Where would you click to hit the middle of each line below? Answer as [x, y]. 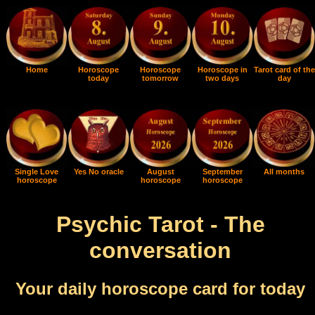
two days [222, 78]
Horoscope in [222, 70]
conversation [160, 251]
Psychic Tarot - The [160, 225]
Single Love [37, 172]
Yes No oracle [98, 172]
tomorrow [160, 78]
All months [284, 172]
